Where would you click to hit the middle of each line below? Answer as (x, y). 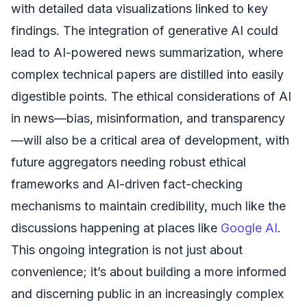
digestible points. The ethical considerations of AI (151, 96)
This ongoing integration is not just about (127, 249)
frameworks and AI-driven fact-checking (127, 184)
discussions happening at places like (116, 228)
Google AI (249, 228)
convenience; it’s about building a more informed (149, 271)
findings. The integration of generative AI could (145, 30)
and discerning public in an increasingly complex (147, 293)
